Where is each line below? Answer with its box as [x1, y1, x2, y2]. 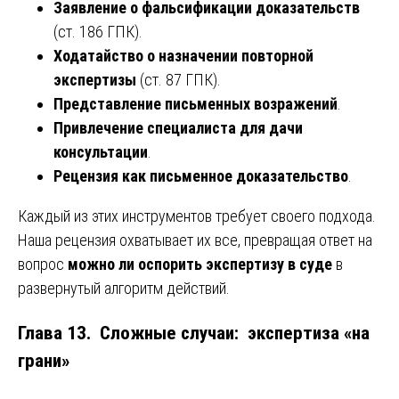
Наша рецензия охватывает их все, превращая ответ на [18, 230, 372, 249]
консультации [53, 142, 148, 161]
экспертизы [53, 69, 136, 89]
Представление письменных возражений [53, 94, 338, 113]
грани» [18, 349, 69, 372]
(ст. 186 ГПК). [53, 21, 142, 41]
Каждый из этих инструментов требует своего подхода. [18, 206, 379, 225]
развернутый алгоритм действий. [18, 278, 230, 297]
